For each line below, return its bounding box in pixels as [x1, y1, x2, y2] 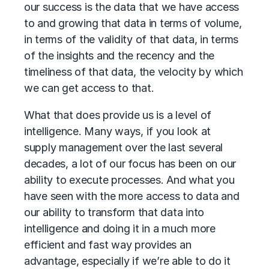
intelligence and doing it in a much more [24, 222, 216, 235]
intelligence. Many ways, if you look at [24, 125, 211, 138]
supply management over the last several [24, 141, 223, 154]
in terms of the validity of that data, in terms [24, 33, 239, 46]
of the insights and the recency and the [24, 49, 215, 62]
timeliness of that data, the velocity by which [24, 65, 243, 78]
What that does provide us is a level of [24, 109, 212, 121]
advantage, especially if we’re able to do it [24, 255, 231, 267]
